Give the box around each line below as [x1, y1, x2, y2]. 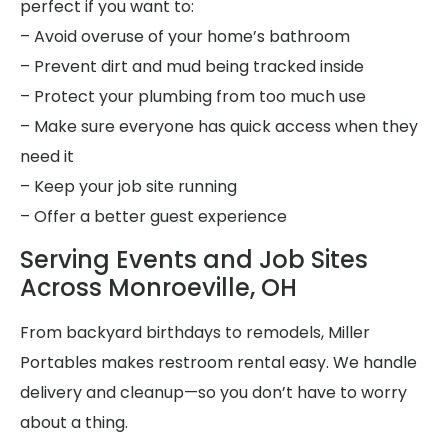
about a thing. [20, 411, 128, 435]
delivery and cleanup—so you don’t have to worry [20, 381, 407, 405]
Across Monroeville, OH [20, 271, 297, 305]
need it [20, 144, 74, 168]
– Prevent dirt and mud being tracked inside [20, 54, 364, 78]
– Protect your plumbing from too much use [20, 84, 366, 108]
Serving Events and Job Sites [20, 243, 368, 277]
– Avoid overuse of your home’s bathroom [20, 24, 350, 48]
